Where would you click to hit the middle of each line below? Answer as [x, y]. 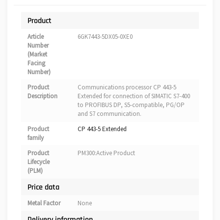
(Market [37, 55]
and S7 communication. [110, 114]
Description [42, 96]
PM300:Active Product [106, 153]
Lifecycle [39, 162]
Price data [43, 187]
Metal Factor [44, 203]
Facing [36, 63]
